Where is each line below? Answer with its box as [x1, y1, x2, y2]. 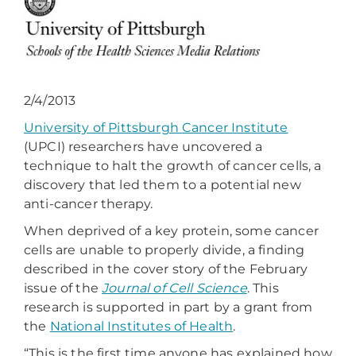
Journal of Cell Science [102, 281, 247, 296]
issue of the [24, 281, 103, 296]
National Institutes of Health [49, 319, 234, 335]
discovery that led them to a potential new [24, 177, 301, 193]
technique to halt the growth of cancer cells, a [24, 158, 322, 174]
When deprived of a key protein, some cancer [24, 223, 319, 239]
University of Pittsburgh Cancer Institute [24, 120, 288, 136]
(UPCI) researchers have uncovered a [24, 139, 263, 155]
